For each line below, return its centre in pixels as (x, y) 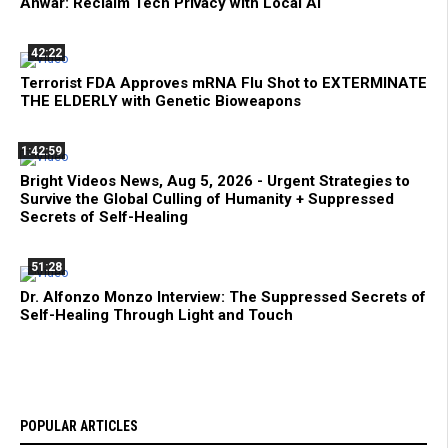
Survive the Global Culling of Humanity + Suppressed (207, 199)
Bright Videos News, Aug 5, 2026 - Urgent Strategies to (215, 181)
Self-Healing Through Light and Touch (156, 315)
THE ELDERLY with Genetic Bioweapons (160, 101)
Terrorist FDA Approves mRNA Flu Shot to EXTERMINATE (223, 83)
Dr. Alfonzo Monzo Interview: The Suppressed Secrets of (223, 297)
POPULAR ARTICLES (79, 426)
